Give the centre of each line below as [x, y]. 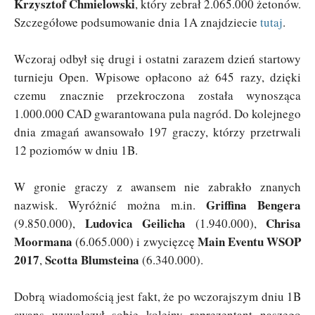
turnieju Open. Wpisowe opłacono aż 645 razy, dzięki [157, 77]
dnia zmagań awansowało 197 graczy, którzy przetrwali [157, 132]
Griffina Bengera [253, 205]
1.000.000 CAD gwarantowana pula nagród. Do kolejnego [157, 114]
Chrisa [283, 224]
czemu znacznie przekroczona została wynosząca [157, 96]
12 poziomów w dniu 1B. [76, 150]
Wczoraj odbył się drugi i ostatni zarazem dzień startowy [157, 59]
